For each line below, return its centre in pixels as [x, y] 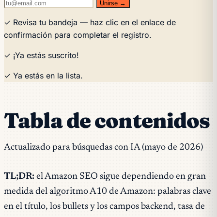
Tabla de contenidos [107, 120]
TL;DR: [19, 177]
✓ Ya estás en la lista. [43, 75]
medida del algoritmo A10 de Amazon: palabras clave [108, 192]
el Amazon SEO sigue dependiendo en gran [120, 177]
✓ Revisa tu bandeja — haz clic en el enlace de [90, 22]
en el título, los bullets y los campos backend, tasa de [104, 207]
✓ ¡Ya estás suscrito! [41, 55]
